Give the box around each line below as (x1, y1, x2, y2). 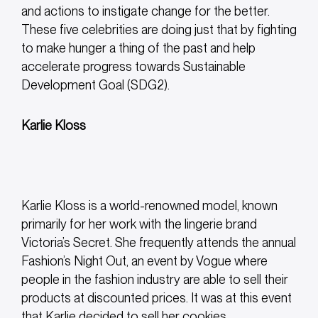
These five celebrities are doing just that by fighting (21, 22, 297, 38)
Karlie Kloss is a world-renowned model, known (21, 198, 278, 214)
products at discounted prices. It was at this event (21, 290, 292, 306)
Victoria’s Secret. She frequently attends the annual (21, 235, 296, 251)
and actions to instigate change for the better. (21, 4, 270, 19)
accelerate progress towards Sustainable (21, 59, 246, 75)
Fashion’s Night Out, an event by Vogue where (21, 253, 268, 269)
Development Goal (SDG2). (21, 77, 170, 93)
